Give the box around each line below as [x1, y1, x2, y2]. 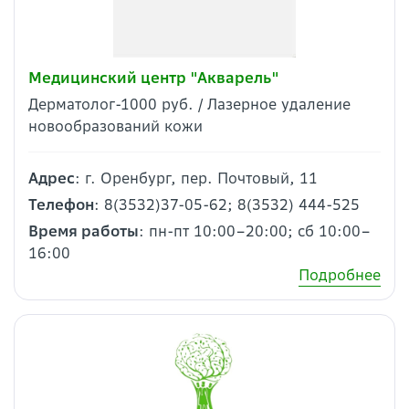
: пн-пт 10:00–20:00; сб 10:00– [139, 222, 371, 240]
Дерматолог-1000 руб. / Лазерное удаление [28, 95, 351, 113]
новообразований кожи [28, 117, 203, 135]
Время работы [28, 222, 139, 240]
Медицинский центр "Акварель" [28, 68, 279, 87]
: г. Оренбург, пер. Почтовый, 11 [75, 169, 318, 187]
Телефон [28, 195, 94, 214]
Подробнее [299, 266, 381, 284]
